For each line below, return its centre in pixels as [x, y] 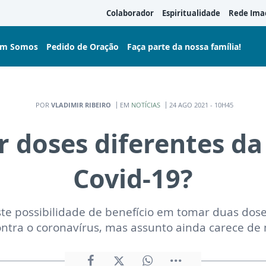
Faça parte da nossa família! [184, 46]
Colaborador [130, 13]
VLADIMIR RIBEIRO [81, 104]
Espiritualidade [191, 13]
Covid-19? [133, 178]
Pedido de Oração [83, 46]
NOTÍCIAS [146, 104]
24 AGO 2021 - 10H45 [201, 104]
